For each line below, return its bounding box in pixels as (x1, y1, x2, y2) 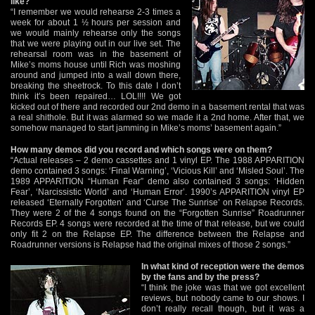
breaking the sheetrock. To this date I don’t (11, 80, 181, 91)
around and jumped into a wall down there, (11, 70, 181, 80)
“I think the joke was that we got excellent (141, 282, 304, 292)
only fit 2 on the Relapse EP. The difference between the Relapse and (11, 229, 304, 239)
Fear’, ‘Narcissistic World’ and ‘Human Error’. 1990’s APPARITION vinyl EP (11, 186, 304, 197)
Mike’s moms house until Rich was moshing (11, 59, 181, 70)
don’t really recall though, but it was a (141, 303, 304, 314)
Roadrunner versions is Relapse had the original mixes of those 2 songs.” (11, 239, 290, 250)
